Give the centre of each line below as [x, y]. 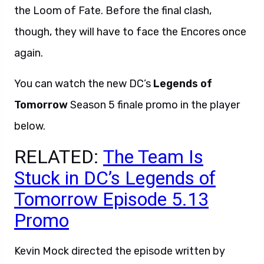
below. [30, 126]
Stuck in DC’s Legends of [115, 178]
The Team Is [153, 157]
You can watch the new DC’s [82, 84]
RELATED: [59, 157]
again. [29, 53]
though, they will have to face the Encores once [130, 32]
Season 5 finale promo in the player [155, 105]
